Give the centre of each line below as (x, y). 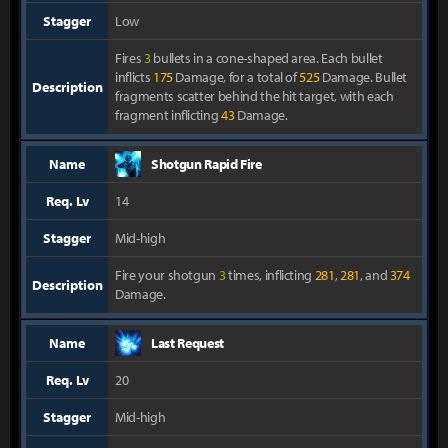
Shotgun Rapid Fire (206, 164)
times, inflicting (270, 275)
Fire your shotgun (167, 275)
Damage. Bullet (363, 77)
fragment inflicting (168, 115)
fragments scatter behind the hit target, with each (254, 96)
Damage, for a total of (236, 77)
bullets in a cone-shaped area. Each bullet (266, 58)
